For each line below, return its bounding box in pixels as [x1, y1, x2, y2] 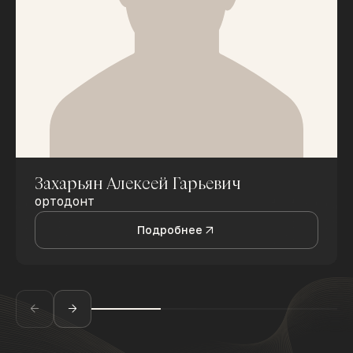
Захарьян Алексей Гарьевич [35, 173, 241, 194]
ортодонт [35, 194, 95, 210]
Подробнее [136, 224, 203, 237]
